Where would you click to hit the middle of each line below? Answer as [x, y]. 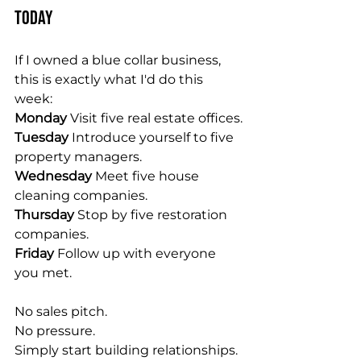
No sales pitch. [61, 311]
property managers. [78, 157]
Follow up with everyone [138, 253]
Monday [42, 118]
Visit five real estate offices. [156, 118]
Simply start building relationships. [126, 350]
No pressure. [55, 331]
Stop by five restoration [154, 215]
